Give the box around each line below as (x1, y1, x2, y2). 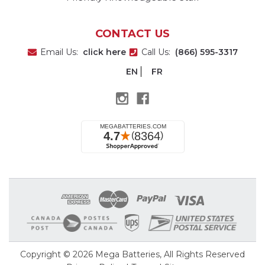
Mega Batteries (95, 248, 160, 260)
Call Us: (141, 46, 175, 57)
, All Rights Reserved (160, 248, 245, 260)
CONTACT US (95, 27, 170, 40)
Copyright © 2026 (20, 248, 95, 260)
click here (83, 46, 126, 57)
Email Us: (40, 46, 83, 57)
